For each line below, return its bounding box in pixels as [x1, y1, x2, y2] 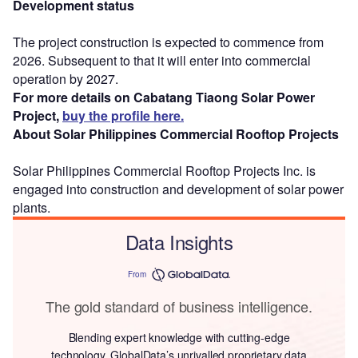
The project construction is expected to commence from [13, 32, 324, 51]
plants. [13, 197, 50, 217]
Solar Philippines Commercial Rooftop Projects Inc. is [13, 161, 316, 180]
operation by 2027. [13, 69, 118, 88]
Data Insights [125, 227, 233, 256]
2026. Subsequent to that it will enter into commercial [13, 50, 311, 70]
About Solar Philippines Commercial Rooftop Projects [13, 124, 339, 143]
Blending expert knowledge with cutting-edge [68, 328, 290, 345]
